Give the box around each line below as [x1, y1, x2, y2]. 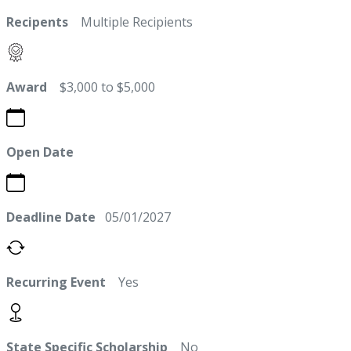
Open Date [6, 143, 74, 161]
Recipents [6, 13, 68, 31]
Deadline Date [6, 208, 96, 226]
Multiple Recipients [68, 13, 193, 31]
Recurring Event [6, 273, 106, 291]
